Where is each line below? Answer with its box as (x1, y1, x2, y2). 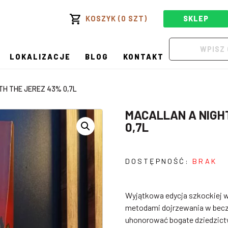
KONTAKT (123, 52, 164, 61)
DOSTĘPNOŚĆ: (125, 157, 193, 165)
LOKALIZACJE (9, 52, 71, 61)
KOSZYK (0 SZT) (85, 14, 147, 23)
